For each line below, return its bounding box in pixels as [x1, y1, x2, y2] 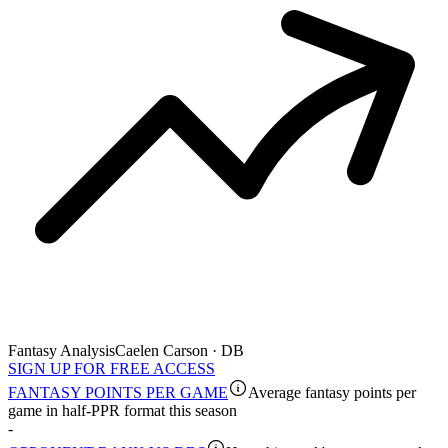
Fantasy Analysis [8, 342, 115, 360]
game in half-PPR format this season [8, 402, 237, 420]
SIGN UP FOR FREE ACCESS [8, 360, 215, 378]
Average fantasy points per [248, 384, 416, 402]
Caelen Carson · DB [115, 342, 244, 360]
